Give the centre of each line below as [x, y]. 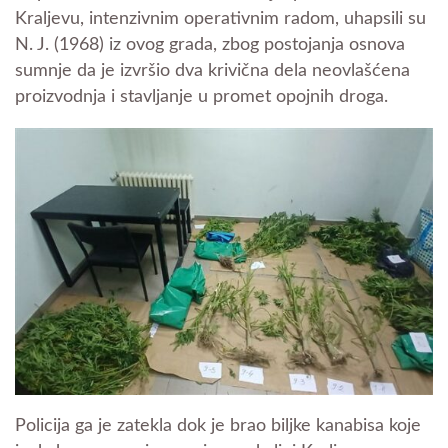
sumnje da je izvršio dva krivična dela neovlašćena [212, 71]
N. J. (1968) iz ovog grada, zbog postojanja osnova [210, 45]
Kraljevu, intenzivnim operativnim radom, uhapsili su [220, 19]
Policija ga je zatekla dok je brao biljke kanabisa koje [218, 426]
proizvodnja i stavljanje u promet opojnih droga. [201, 97]
